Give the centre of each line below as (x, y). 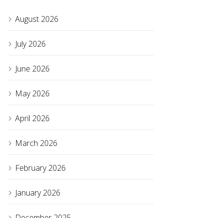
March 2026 (36, 143)
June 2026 (32, 69)
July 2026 (30, 44)
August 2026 (37, 19)
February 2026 (40, 168)
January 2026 (38, 193)
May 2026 (32, 94)
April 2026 (32, 118)
